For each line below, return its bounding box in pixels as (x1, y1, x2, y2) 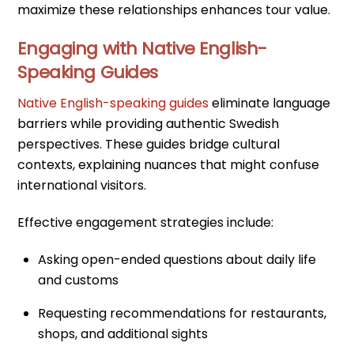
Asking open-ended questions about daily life (38, 250, 316, 269)
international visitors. (17, 176, 147, 194)
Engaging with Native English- (17, 36, 267, 62)
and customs (38, 270, 119, 289)
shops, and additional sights (38, 324, 208, 343)
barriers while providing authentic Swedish (17, 115, 280, 133)
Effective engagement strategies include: (17, 213, 274, 232)
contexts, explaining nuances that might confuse (17, 156, 320, 174)
